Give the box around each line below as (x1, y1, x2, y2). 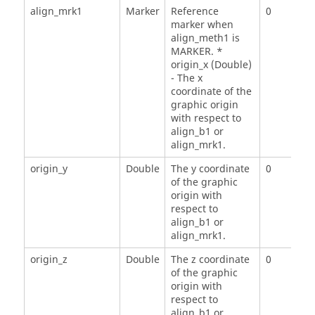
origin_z (30, 252, 67, 268)
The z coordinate (170, 252, 250, 268)
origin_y (30, 162, 67, 177)
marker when (170, 18, 233, 33)
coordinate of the (170, 84, 252, 100)
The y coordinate (170, 162, 250, 177)
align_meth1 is (170, 31, 240, 46)
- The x (170, 71, 202, 86)
